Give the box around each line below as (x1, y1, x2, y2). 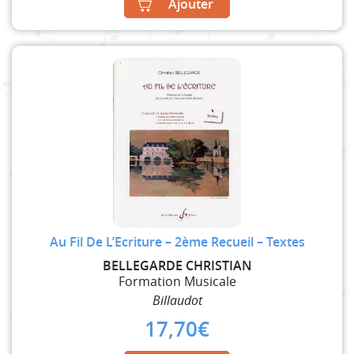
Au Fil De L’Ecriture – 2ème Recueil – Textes (49, 232, 305, 250)
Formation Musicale (118, 272, 236, 290)
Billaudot (152, 291, 202, 309)
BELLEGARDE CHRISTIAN (102, 256, 252, 274)
